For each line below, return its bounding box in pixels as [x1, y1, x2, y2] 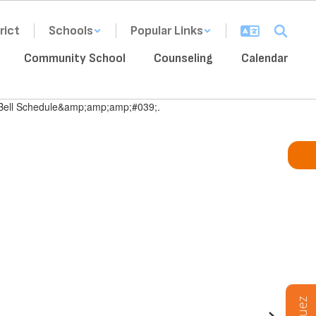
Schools [49, 23, 93, 38]
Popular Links [130, 23, 203, 38]
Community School [24, 51, 126, 66]
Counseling [154, 51, 213, 66]
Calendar [241, 51, 288, 66]
